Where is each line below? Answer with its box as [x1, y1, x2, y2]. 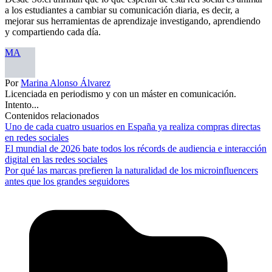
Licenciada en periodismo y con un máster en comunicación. [5, 88, 236, 99]
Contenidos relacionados [5, 110, 99, 121]
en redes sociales [5, 132, 69, 143]
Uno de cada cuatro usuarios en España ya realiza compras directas [5, 121, 260, 132]
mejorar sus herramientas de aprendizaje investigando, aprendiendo [5, 15, 260, 26]
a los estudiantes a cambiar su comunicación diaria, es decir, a [5, 4, 239, 15]
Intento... [5, 99, 39, 110]
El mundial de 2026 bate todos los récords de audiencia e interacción [5, 143, 267, 154]
